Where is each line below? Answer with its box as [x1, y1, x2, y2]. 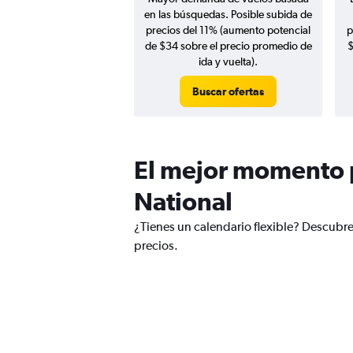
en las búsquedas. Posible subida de [144, 8, 312, 20]
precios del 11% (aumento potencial [146, 24, 310, 36]
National [134, 187, 232, 216]
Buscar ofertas [192, 85, 264, 98]
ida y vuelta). [199, 55, 258, 68]
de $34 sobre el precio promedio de [144, 39, 312, 52]
